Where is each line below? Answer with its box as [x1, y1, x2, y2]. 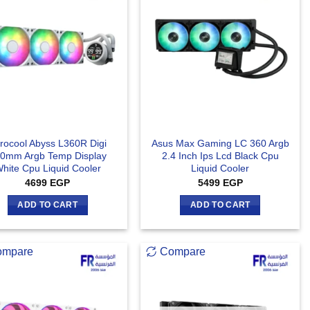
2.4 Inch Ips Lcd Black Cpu [161, 150, 279, 162]
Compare [160, 246, 206, 258]
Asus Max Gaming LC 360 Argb [151, 138, 289, 149]
